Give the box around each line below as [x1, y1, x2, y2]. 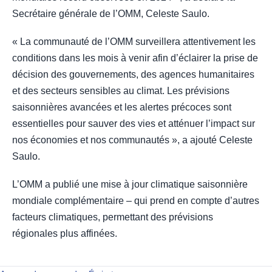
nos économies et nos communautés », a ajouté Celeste [12, 135, 253, 146]
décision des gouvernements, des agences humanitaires [12, 69, 254, 80]
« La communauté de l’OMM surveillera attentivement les [12, 36, 256, 47]
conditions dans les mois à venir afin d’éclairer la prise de [12, 53, 258, 64]
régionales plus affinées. [12, 228, 117, 239]
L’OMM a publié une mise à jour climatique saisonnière [12, 179, 248, 190]
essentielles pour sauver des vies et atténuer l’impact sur [12, 118, 255, 129]
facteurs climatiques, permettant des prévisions [12, 212, 213, 223]
